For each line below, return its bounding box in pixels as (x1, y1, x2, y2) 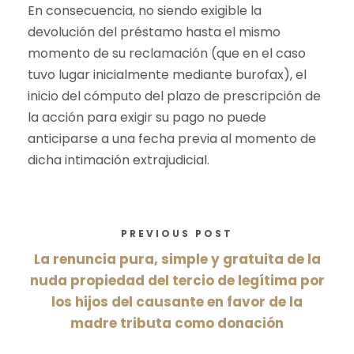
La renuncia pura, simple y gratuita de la (33, 250, 321, 269)
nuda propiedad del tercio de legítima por (29, 271, 325, 291)
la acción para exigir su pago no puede (28, 108, 266, 127)
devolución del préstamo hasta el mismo (28, 23, 281, 42)
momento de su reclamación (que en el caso (28, 44, 306, 63)
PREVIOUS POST (121, 227, 233, 241)
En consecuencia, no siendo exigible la (28, 2, 262, 21)
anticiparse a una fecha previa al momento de (28, 130, 316, 149)
